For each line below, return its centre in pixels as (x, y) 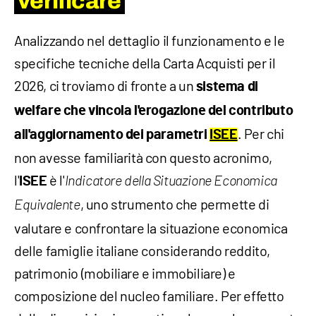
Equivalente (47, 206)
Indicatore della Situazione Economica (171, 182)
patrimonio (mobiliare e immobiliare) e (125, 273)
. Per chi (261, 134)
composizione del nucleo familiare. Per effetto (149, 296)
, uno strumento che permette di (175, 204)
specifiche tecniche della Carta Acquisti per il (145, 63)
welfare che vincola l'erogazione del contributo (154, 111)
